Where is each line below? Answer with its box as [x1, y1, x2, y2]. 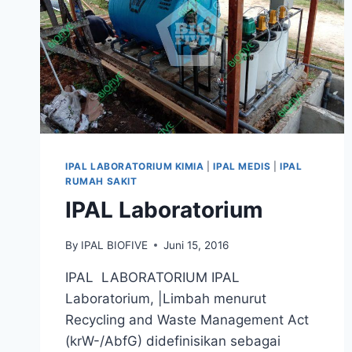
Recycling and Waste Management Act [65, 311, 309, 328]
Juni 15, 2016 [163, 238, 229, 251]
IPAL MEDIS [213, 160, 271, 173]
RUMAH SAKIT [65, 175, 137, 188]
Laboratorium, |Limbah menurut [65, 290, 266, 306]
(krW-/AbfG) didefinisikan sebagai [65, 332, 280, 349]
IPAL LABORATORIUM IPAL [65, 269, 240, 285]
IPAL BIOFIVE [81, 238, 148, 251]
